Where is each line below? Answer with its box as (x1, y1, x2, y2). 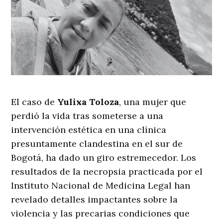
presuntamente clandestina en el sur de (11, 138, 183, 150)
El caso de (11, 96, 58, 108)
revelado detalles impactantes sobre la (11, 194, 178, 206)
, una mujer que (119, 96, 187, 108)
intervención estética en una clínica (11, 124, 167, 136)
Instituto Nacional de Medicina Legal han (11, 180, 191, 192)
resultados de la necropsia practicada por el (11, 166, 203, 178)
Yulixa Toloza (57, 96, 119, 108)
